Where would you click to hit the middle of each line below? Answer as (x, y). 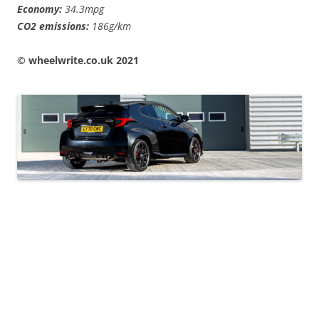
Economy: (40, 9)
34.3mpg (83, 9)
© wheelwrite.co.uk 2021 (78, 61)
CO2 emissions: (53, 26)
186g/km (110, 26)
